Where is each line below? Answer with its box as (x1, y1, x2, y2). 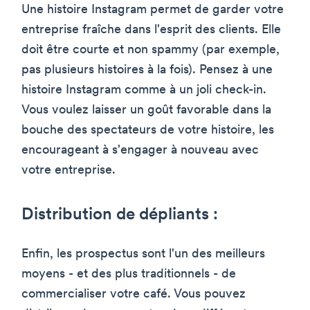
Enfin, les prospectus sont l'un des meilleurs (21, 247, 265, 261)
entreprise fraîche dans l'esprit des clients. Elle (21, 23, 281, 37)
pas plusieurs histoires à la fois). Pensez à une (21, 63, 273, 77)
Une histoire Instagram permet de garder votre (21, 3, 284, 17)
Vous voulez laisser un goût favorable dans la (21, 103, 271, 117)
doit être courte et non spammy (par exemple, (21, 43, 280, 57)
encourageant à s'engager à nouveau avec (21, 143, 259, 157)
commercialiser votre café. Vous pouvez (21, 287, 246, 301)
